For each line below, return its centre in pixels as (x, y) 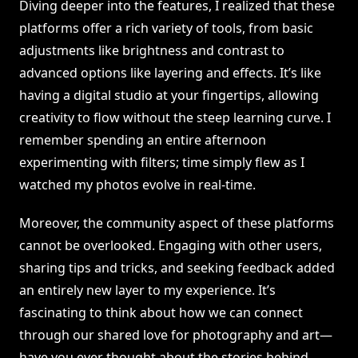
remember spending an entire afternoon (143, 140)
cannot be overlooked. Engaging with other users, (171, 246)
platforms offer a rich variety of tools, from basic (166, 28)
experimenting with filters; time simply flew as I (162, 163)
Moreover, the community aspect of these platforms (177, 223)
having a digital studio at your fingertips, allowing (169, 95)
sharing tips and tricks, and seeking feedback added (177, 268)
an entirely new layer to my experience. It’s (147, 290)
